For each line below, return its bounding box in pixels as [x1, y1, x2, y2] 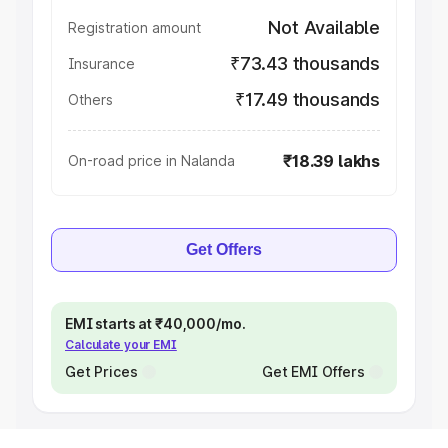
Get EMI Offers [261, 363, 365, 380]
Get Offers [186, 241, 262, 258]
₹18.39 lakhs [283, 151, 380, 171]
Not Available [268, 17, 380, 38]
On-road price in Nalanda [68, 152, 235, 169]
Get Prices [65, 363, 138, 380]
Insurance [68, 55, 135, 72]
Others [68, 91, 113, 108]
